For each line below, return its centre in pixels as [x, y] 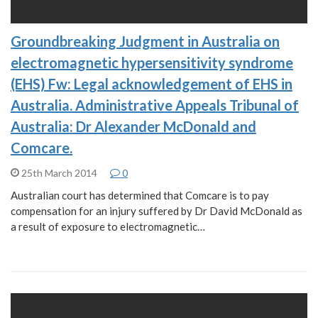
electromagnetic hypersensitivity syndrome [152, 62]
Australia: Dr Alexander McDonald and [133, 126]
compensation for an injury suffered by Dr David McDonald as [157, 210]
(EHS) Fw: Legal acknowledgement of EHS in [152, 83]
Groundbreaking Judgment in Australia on [145, 41]
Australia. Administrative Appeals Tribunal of [155, 105]
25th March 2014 [59, 172]
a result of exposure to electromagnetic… [108, 226]
